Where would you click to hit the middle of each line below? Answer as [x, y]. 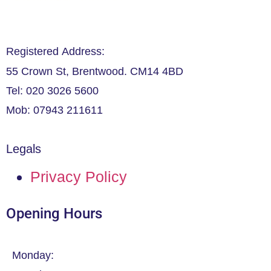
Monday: [33, 255]
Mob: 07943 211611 [54, 110]
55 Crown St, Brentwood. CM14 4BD [95, 71]
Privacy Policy [79, 176]
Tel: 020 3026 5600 [52, 90]
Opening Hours [54, 213]
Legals [24, 149]
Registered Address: [55, 52]
